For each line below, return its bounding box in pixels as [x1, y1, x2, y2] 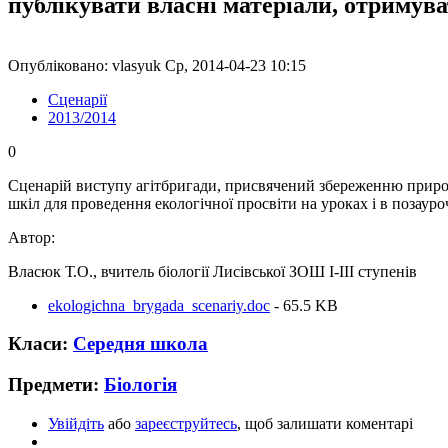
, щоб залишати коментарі [237, 414, 413, 432]
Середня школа [73, 333, 208, 355]
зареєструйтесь [135, 414, 237, 432]
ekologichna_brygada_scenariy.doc [48, 296, 270, 314]
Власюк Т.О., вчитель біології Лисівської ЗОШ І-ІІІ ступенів [8, 262, 417, 280]
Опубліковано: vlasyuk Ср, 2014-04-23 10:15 [8, 56, 306, 74]
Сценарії [48, 90, 107, 108]
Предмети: [8, 374, 104, 395]
